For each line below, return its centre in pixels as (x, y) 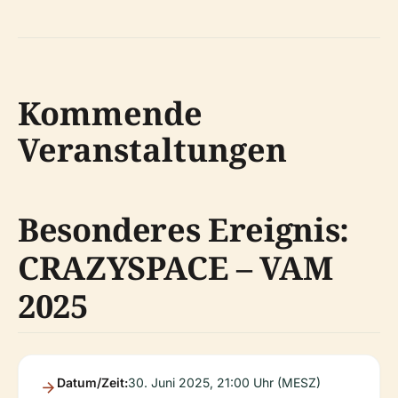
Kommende (110, 113)
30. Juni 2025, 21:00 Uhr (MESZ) (224, 382)
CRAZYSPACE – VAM (175, 268)
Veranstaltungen (152, 150)
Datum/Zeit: (92, 382)
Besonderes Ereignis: (183, 230)
